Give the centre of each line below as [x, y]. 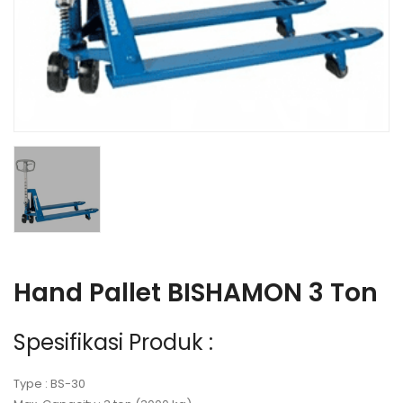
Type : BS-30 [49, 384]
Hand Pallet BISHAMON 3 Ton [196, 293]
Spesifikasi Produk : [113, 342]
